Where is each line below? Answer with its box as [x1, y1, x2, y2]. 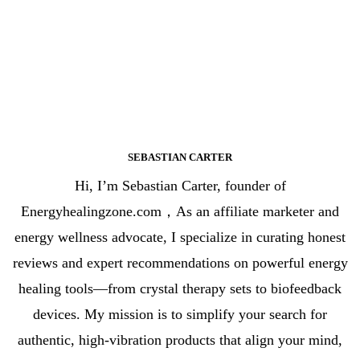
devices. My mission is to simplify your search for [33, 305, 327, 322]
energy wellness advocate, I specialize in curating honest [14, 228, 346, 245]
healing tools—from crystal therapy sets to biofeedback [18, 280, 342, 297]
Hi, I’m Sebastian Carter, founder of [74, 177, 286, 194]
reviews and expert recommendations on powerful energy [12, 254, 348, 271]
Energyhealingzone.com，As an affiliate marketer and [21, 202, 339, 219]
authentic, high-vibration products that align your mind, [18, 331, 342, 348]
